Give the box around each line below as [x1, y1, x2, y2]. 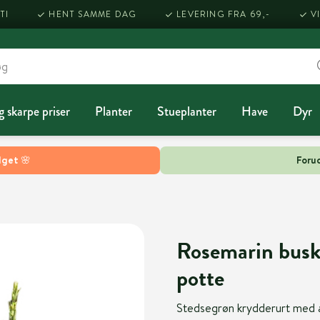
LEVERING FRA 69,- [176, 8, 271, 20]
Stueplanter [156, 101, 216, 121]
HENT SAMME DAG [49, 8, 137, 20]
